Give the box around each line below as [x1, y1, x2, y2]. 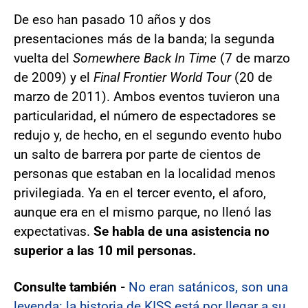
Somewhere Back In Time [73, 50, 217, 67]
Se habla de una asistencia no [93, 223, 269, 240]
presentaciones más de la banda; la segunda [14, 31, 274, 47]
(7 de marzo [217, 50, 290, 67]
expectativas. [14, 223, 93, 240]
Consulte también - [14, 279, 129, 296]
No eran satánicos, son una [129, 279, 288, 296]
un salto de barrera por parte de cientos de [14, 146, 261, 163]
